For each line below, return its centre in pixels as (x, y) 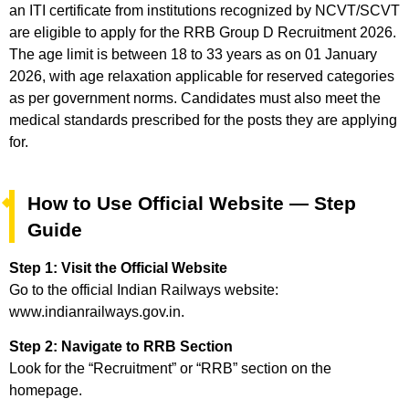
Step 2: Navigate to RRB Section (121, 347)
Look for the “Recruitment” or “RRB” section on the (170, 369)
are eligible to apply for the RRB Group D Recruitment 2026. (203, 33)
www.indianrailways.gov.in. (97, 312)
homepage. (46, 391)
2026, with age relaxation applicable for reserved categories (202, 77)
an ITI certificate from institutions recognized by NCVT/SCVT (204, 11)
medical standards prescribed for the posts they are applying (203, 121)
